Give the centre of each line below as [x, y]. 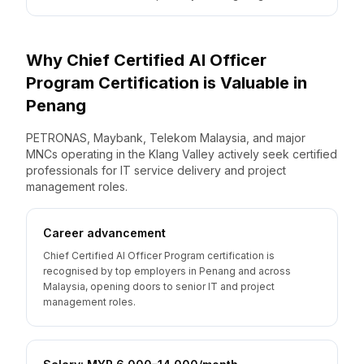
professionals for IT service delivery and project [156, 170]
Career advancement [104, 233]
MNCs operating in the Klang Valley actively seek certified [182, 154]
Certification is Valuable [194, 83]
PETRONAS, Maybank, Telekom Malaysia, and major [166, 138]
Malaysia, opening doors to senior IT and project [159, 286]
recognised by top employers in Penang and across [167, 271]
